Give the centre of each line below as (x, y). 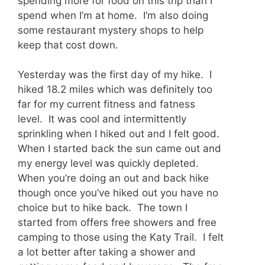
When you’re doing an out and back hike (113, 178)
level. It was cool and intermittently (102, 119)
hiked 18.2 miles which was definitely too (115, 90)
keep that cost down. (68, 45)
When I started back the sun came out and (119, 149)
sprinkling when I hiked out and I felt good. (120, 134)
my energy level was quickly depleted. (110, 164)
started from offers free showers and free (117, 223)
